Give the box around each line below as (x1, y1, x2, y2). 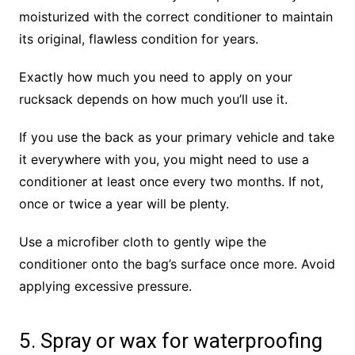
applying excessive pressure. (18, 278, 192, 295)
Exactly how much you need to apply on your (18, 69, 292, 86)
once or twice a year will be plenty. (18, 196, 229, 212)
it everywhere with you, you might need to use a (18, 151, 309, 168)
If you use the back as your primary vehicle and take (18, 129, 334, 146)
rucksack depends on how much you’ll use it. (18, 91, 292, 108)
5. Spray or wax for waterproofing (18, 329, 323, 353)
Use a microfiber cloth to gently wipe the (18, 234, 266, 250)
